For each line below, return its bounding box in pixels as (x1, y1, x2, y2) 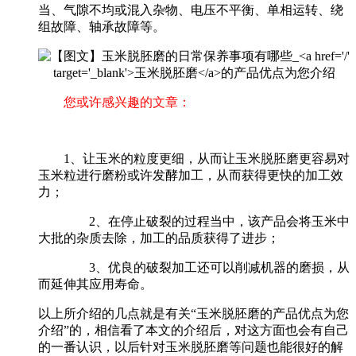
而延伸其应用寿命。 (38, 277, 153, 291)
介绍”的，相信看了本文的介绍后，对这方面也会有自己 (38, 323, 349, 337)
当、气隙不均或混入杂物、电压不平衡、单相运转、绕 (38, 2, 343, 17)
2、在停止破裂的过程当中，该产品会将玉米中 (64, 214, 350, 228)
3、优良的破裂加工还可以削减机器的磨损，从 (64, 260, 350, 274)
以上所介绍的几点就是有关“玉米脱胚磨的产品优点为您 (38, 306, 349, 320)
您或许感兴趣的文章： (64, 95, 191, 109)
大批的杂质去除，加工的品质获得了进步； (38, 230, 280, 245)
